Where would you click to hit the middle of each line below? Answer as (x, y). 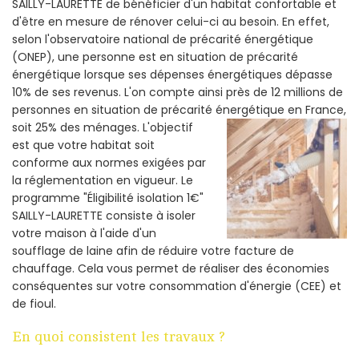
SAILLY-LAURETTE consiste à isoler (104, 215)
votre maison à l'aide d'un (84, 233)
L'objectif (168, 127)
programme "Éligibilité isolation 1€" (108, 198)
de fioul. (34, 303)
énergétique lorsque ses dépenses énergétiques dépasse (172, 74)
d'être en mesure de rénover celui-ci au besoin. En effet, (171, 21)
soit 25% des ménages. (77, 127)
